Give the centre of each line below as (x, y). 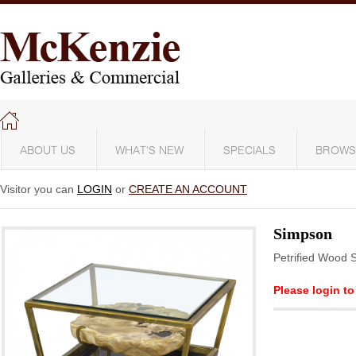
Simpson (303, 234)
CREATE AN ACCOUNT (188, 189)
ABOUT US (48, 151)
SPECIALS (250, 151)
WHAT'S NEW (149, 151)
